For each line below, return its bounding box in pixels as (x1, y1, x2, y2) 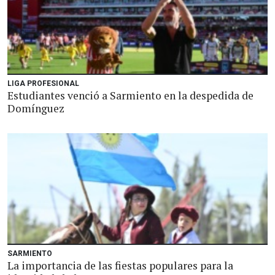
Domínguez (7, 101, 64, 115)
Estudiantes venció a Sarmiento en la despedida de (7, 88, 254, 103)
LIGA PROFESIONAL (7, 79, 79, 88)
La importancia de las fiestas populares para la (7, 258, 233, 273)
